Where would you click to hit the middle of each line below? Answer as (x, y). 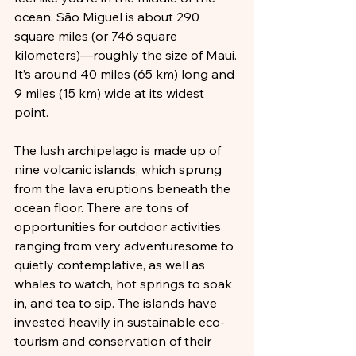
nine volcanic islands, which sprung (120, 169)
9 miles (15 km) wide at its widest (111, 93)
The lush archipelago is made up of (119, 150)
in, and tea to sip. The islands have (117, 303)
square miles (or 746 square (97, 36)
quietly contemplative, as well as (111, 265)
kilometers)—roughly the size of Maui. (127, 55)
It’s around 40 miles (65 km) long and (126, 74)
